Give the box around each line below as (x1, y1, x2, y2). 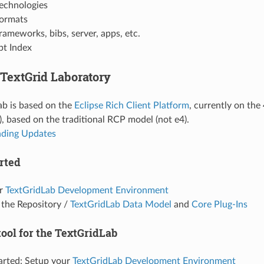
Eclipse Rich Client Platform (74, 100, 189, 110)
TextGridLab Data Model (70, 199, 171, 209)
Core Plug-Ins (191, 199, 247, 209)
